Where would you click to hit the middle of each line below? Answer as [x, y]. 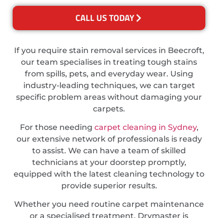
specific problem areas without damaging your [109, 97]
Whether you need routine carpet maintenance [109, 204]
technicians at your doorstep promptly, [109, 163]
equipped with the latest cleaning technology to [109, 174]
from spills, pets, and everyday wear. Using [109, 73]
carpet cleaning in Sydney [145, 127]
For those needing [57, 127]
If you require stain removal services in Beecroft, [109, 50]
